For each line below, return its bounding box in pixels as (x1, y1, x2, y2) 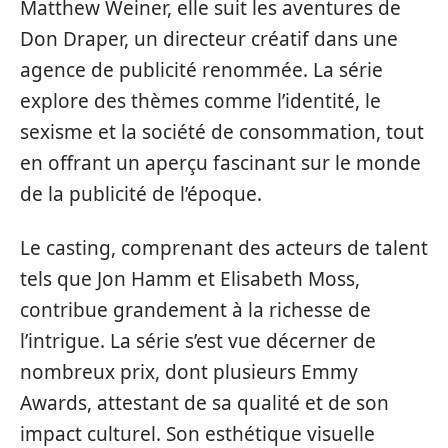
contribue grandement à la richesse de (20, 296, 371, 323)
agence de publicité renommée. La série (20, 57, 383, 83)
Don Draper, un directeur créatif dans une (20, 26, 398, 52)
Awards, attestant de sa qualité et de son (20, 389, 389, 416)
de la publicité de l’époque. (20, 181, 262, 207)
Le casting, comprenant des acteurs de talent (20, 234, 428, 261)
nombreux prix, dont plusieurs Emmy (20, 358, 358, 385)
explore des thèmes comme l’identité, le (20, 88, 381, 114)
